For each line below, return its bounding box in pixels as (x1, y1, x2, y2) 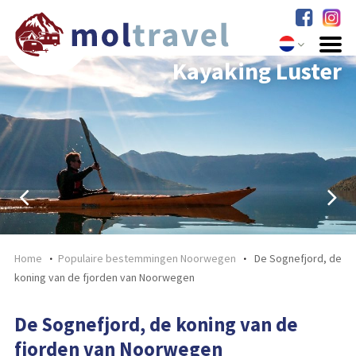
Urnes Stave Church (136, 56, 342, 86)
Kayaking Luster (172, 56, 342, 86)
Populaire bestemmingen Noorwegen (57, 251, 236, 265)
